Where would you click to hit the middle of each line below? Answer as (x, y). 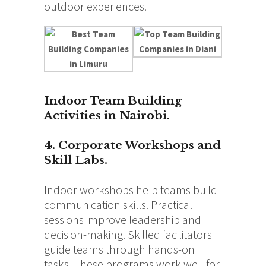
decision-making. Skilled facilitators (128, 234)
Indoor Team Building (113, 100)
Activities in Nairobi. (107, 115)
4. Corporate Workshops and (132, 145)
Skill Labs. (76, 160)
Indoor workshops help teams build (131, 189)
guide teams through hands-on (119, 249)
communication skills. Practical (118, 204)
